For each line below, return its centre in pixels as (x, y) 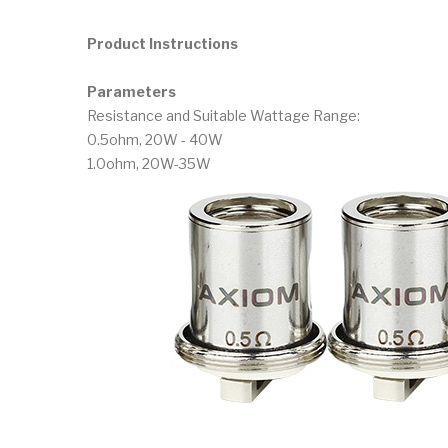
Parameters (131, 91)
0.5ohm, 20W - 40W (155, 139)
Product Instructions (162, 43)
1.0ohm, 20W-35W (149, 163)
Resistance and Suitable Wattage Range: (223, 115)
